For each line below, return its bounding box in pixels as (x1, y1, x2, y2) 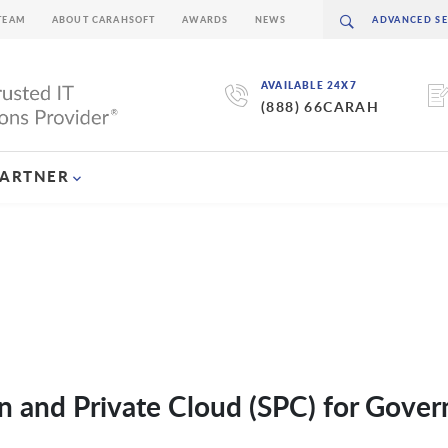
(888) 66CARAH (260, 97, 380, 117)
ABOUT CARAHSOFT (51, 13, 156, 26)
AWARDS (181, 13, 229, 26)
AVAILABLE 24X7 (260, 78, 357, 93)
